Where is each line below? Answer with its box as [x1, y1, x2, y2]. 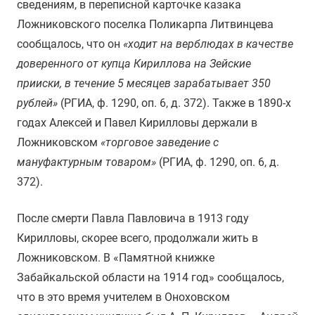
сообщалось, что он [17, 37, 123, 51]
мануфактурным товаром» [17, 155, 156, 169]
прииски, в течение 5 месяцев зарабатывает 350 [17, 77, 271, 90]
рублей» [17, 96, 58, 110]
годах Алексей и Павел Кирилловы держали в [17, 116, 257, 129]
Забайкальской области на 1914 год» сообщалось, [17, 271, 284, 284]
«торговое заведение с [101, 136, 219, 149]
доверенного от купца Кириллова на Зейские [17, 57, 251, 70]
